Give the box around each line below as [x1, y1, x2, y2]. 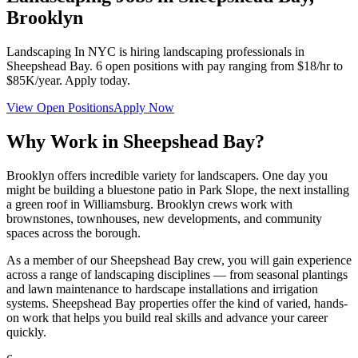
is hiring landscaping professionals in [116, 44, 304, 58]
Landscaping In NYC [6, 44, 116, 58]
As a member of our [6, 253, 110, 267]
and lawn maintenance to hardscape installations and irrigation [6, 281, 318, 296]
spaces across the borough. [6, 225, 141, 240]
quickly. [6, 324, 46, 339]
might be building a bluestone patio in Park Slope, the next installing [6, 182, 349, 197]
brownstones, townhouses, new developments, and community [6, 211, 322, 225]
